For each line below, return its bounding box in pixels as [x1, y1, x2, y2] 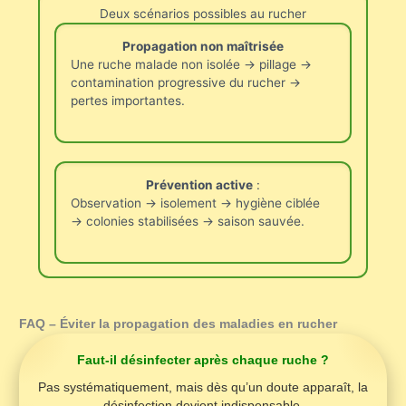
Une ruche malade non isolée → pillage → [71, 56, 313, 72]
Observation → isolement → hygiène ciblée [71, 195, 321, 210]
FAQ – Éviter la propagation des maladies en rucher [19, 317, 338, 332]
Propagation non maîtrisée [122, 38, 284, 53]
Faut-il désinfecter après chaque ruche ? [77, 353, 329, 368]
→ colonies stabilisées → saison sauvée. [71, 213, 305, 228]
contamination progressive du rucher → [71, 74, 302, 90]
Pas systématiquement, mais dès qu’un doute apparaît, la [38, 381, 368, 395]
